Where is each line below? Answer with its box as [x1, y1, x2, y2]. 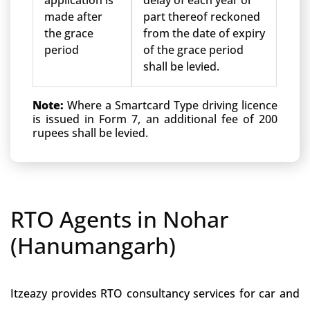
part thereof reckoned [143, 9, 260, 24]
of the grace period [143, 42, 244, 57]
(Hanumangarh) [10, 230, 176, 260]
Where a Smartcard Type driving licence [67, 98, 277, 113]
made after [44, 9, 102, 24]
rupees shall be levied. [33, 125, 148, 140]
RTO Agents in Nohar [10, 204, 228, 234]
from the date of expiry [143, 26, 265, 41]
